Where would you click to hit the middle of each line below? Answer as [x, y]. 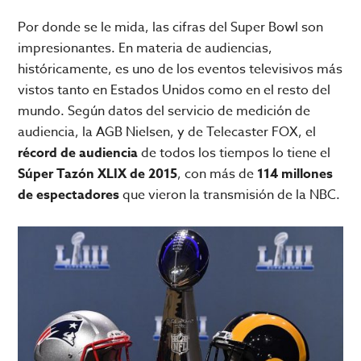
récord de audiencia [78, 154]
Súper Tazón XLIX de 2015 [98, 174]
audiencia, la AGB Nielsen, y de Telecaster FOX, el [167, 133]
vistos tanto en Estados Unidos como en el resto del [174, 91]
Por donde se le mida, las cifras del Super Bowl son [171, 28]
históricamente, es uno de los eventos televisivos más [180, 70]
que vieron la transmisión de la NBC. [230, 195]
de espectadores [69, 195]
